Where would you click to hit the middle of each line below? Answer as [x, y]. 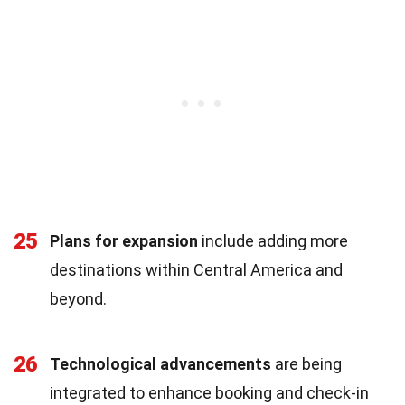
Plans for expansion [124, 240]
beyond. [78, 298]
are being [306, 363]
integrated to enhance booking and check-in [209, 392]
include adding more [273, 240]
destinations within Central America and [196, 269]
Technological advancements [160, 363]
